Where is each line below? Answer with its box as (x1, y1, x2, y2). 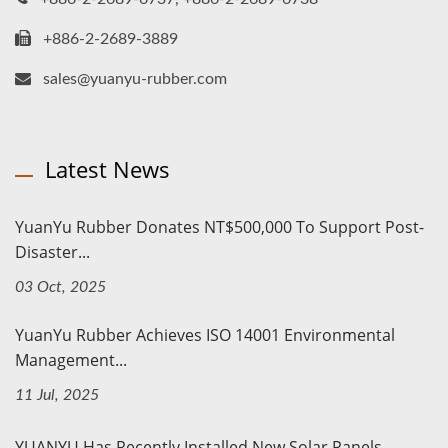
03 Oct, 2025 (15, 279, 106, 296)
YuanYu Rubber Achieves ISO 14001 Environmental (15, 324, 395, 347)
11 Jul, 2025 (15, 387, 99, 404)
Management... (15, 349, 127, 372)
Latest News (45, 154, 170, 185)
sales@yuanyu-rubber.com (43, 71, 227, 88)
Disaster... (15, 241, 90, 264)
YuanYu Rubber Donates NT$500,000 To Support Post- (15, 216, 424, 239)
